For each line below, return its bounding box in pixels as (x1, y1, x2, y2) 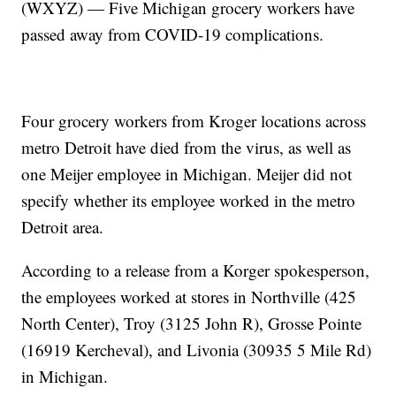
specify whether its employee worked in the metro (21, 188, 356, 211)
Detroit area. (21, 215, 104, 238)
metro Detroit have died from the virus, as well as (21, 135, 352, 158)
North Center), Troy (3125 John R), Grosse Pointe (21, 311, 362, 334)
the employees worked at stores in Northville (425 (21, 285, 357, 308)
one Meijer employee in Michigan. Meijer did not (21, 162, 353, 185)
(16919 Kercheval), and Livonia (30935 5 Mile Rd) (21, 338, 372, 361)
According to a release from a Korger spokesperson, (21, 258, 370, 281)
